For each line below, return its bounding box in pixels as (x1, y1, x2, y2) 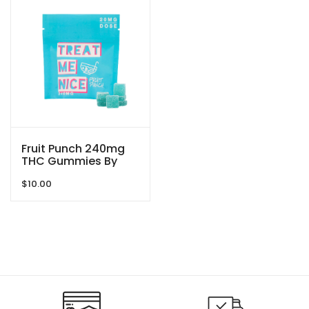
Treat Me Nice (21, 165, 98, 181)
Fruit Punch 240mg (21, 140, 125, 157)
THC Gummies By (21, 152, 117, 169)
